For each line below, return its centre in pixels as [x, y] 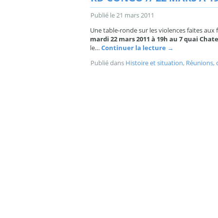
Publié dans [107, 63]
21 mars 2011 [135, 15]
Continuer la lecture [134, 48]
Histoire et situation [154, 63]
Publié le [103, 15]
